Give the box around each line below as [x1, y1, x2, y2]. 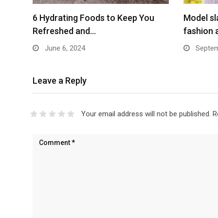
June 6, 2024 [43, 44, 85, 53]
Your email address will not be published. [81, 109, 211, 119]
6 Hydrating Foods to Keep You [33, 13, 154, 23]
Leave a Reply [33, 75, 87, 86]
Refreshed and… [33, 26, 96, 36]
